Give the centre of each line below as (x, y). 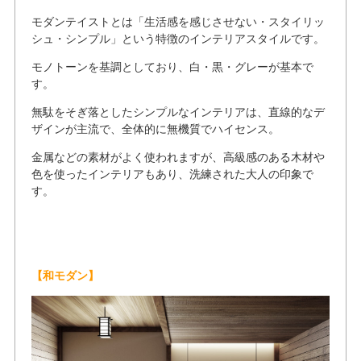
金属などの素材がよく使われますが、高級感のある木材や (178, 157)
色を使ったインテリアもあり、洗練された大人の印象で (172, 174)
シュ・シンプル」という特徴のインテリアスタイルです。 (178, 38)
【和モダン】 (65, 275)
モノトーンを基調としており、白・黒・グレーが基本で (172, 66)
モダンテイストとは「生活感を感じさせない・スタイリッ (178, 21)
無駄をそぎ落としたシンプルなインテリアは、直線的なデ (178, 112)
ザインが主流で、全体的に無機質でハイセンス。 (155, 129)
